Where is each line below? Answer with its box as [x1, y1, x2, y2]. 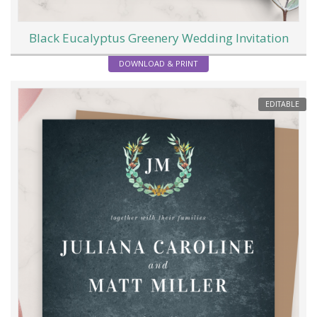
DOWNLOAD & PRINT [119, 58, 198, 69]
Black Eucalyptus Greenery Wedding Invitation [28, 30, 289, 47]
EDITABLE [265, 98, 299, 109]
